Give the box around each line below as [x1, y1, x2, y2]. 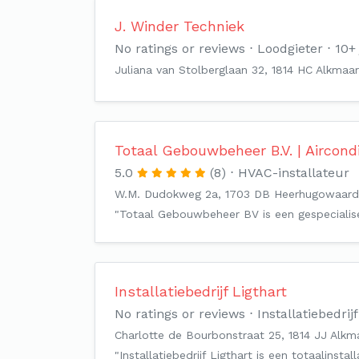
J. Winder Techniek [115, 18, 244, 34]
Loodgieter [257, 41, 323, 56]
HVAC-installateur [238, 165, 349, 180]
